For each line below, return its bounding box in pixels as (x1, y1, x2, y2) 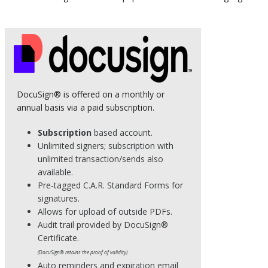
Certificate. (38, 232, 80, 244)
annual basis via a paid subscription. (17, 102, 157, 114)
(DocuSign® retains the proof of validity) (38, 249, 128, 256)
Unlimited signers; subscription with (38, 140, 174, 152)
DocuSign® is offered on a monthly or (17, 89, 165, 100)
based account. (92, 127, 153, 139)
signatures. (38, 193, 80, 205)
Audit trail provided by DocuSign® (38, 219, 169, 231)
